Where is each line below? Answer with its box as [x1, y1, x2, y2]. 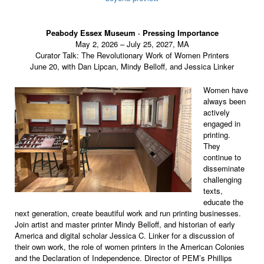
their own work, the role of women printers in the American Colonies [15, 240, 245, 252]
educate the [203, 196, 243, 207]
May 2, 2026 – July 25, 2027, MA [75, 38, 189, 49]
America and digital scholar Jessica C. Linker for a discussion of [15, 229, 235, 241]
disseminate [203, 162, 245, 174]
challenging [203, 173, 242, 185]
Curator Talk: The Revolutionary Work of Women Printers [35, 49, 229, 61]
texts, [203, 184, 223, 196]
